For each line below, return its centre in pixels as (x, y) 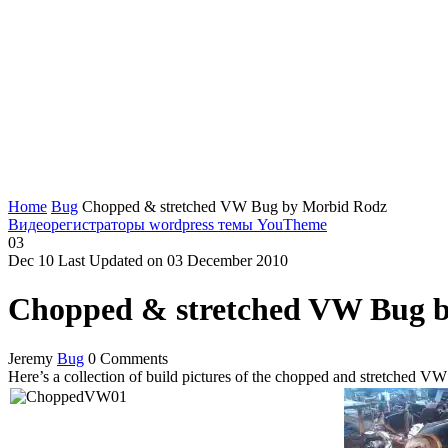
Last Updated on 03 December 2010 (173, 260)
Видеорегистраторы (78, 224)
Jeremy (32, 358)
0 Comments (128, 358)
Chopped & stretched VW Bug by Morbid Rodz (234, 206)
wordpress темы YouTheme (238, 224)
